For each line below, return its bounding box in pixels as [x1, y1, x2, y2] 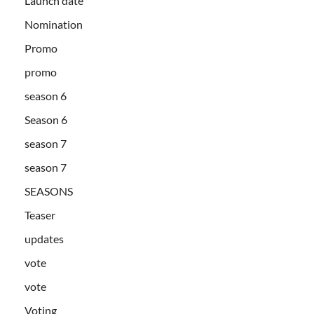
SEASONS [25, 184, 73, 198]
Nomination [25, 17, 83, 31]
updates [25, 231, 64, 245]
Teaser [25, 207, 55, 221]
